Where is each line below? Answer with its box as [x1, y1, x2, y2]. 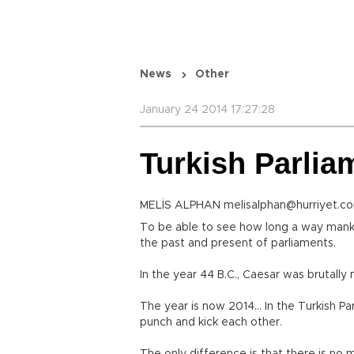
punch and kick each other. [140, 317, 282, 328]
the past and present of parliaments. [140, 238, 336, 249]
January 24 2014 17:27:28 [140, 104, 275, 115]
